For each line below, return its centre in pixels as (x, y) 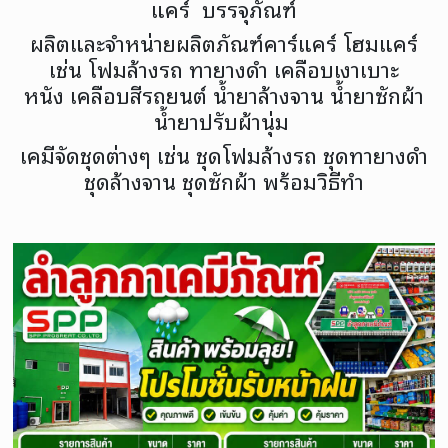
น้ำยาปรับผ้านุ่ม (224, 120)
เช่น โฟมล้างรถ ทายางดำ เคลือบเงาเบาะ (224, 68)
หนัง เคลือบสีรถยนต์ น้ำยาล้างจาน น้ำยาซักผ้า (224, 94)
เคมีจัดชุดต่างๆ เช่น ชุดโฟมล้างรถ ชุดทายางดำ (224, 154)
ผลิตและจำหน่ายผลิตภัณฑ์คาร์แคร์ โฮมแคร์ (224, 42)
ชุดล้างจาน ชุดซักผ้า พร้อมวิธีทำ (224, 180)
